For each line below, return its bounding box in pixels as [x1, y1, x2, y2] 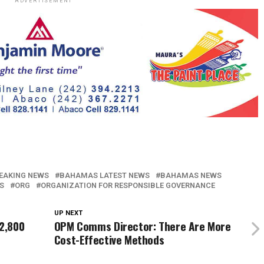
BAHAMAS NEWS [160, 171, 222, 180]
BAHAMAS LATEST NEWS [60, 171, 150, 180]
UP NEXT [54, 209, 82, 217]
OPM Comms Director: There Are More [54, 217, 231, 235]
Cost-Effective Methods [54, 231, 164, 248]
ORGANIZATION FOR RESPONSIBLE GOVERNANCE [41, 181, 215, 190]
